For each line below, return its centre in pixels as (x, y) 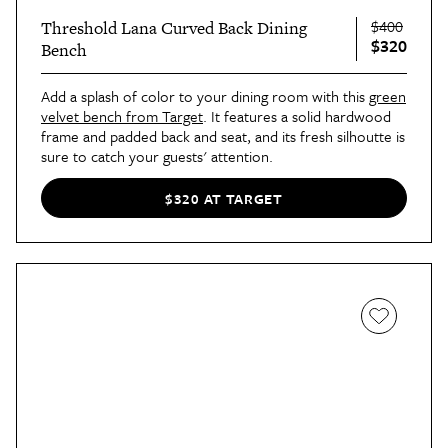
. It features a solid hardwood (297, 116)
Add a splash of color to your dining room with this (205, 96)
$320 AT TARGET (224, 198)
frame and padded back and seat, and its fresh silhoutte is (223, 136)
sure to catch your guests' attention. (157, 156)
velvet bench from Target (122, 116)
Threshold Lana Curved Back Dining (174, 28)
